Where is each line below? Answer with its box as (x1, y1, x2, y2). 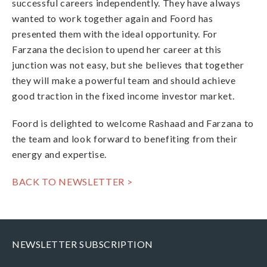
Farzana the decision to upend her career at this (12, 44, 222, 55)
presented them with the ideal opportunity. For (12, 28, 218, 39)
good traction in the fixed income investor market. (12, 90, 235, 101)
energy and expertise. (12, 148, 107, 160)
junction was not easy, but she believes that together (12, 59, 244, 70)
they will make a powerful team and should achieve (12, 74, 236, 86)
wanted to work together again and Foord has (12, 13, 213, 24)
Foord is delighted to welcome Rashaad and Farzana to (12, 117, 254, 129)
